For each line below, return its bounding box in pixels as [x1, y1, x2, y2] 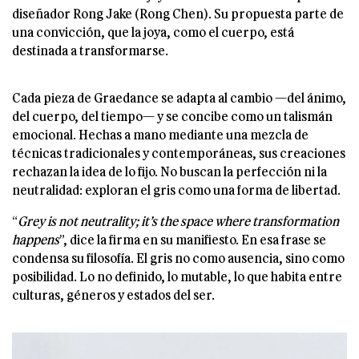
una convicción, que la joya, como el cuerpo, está [12, 24, 294, 40]
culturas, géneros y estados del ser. [12, 287, 215, 303]
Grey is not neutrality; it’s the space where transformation [18, 213, 339, 229]
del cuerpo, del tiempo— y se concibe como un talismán [12, 108, 333, 124]
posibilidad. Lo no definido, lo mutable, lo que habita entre [12, 268, 342, 284]
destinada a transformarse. [12, 42, 168, 58]
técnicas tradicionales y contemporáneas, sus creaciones [12, 145, 345, 161]
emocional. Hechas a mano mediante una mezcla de [12, 127, 309, 143]
